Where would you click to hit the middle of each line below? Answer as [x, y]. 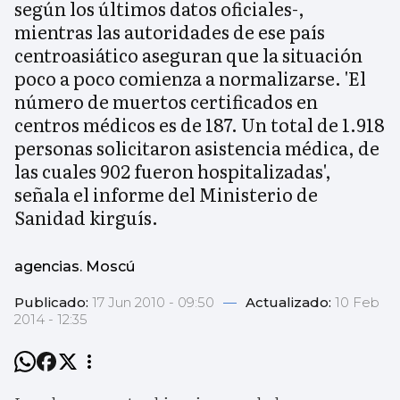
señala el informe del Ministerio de [166, 194]
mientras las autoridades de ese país [170, 32]
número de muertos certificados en [166, 101]
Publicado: [53, 303]
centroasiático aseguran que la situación [188, 55]
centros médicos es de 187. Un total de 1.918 [200, 125]
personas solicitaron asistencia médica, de [197, 148]
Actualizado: [290, 303]
